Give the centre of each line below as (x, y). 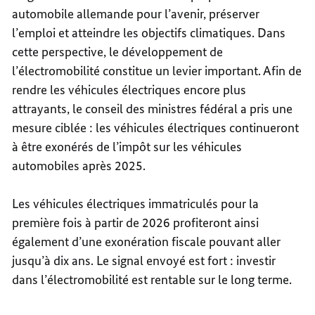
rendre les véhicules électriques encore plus (129, 90)
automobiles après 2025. (79, 166)
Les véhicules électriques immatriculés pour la (136, 204)
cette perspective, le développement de (118, 52)
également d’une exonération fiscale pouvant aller (147, 242)
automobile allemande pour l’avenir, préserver (136, 14)
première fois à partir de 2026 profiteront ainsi (136, 223)
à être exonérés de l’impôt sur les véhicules (127, 147)
